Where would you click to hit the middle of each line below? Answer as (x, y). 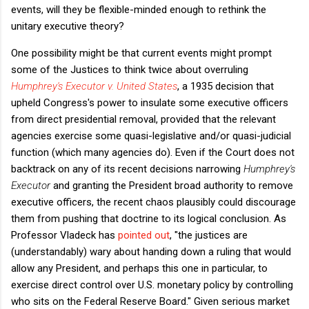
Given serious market (240, 301)
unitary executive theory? (70, 26)
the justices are (213, 235)
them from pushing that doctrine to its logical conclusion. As (149, 218)
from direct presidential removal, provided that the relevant (143, 119)
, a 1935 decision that (226, 86)
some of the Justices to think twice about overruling (130, 69)
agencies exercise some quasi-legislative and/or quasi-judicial (151, 136)
